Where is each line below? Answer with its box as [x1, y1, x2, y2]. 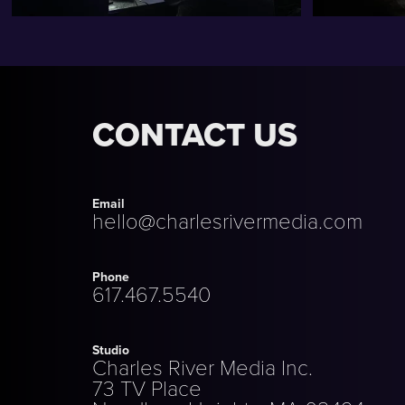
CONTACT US [92, 109, 298, 158]
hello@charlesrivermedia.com [92, 204, 363, 235]
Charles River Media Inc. [92, 352, 314, 381]
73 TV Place [92, 372, 202, 402]
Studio [92, 341, 130, 360]
